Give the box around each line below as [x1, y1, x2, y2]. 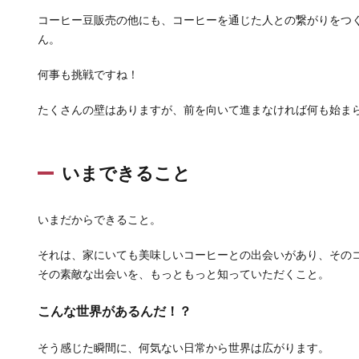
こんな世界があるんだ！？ [38, 303, 192, 319]
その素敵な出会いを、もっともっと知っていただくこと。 [38, 267, 329, 281]
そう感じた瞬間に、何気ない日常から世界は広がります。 [38, 341, 329, 355]
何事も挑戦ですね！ [38, 67, 139, 82]
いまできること [62, 162, 191, 184]
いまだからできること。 [38, 212, 161, 227]
